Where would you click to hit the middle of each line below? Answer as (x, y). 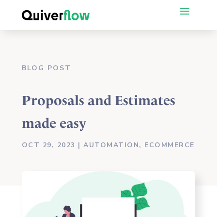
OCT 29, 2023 (48, 145)
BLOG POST (46, 68)
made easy (54, 123)
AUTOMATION (111, 145)
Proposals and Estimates (98, 101)
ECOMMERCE (170, 145)
